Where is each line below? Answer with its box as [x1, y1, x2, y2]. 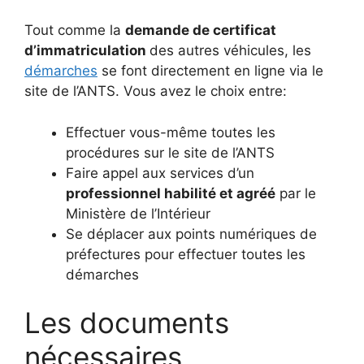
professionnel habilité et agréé [66, 184, 275, 201]
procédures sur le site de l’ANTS [66, 144, 275, 161]
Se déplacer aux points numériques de [66, 225, 317, 242]
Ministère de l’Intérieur [66, 205, 210, 222]
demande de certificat [125, 22, 276, 38]
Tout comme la [24, 22, 125, 38]
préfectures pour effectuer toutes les [66, 245, 305, 262]
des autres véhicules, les [149, 42, 311, 58]
